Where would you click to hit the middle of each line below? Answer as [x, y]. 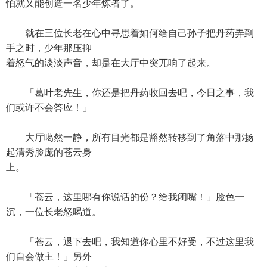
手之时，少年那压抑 [49, 48]
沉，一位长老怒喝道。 [54, 212]
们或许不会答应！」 [49, 108]
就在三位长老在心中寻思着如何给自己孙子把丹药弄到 [130, 33]
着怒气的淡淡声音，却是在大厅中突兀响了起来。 [111, 63]
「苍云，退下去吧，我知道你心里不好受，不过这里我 [130, 242]
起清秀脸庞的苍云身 [49, 152]
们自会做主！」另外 [49, 257]
